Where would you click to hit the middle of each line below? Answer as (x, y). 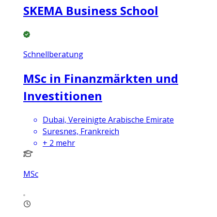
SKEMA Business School (91, 10)
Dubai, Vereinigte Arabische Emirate (108, 120)
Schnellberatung (53, 54)
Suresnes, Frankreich (81, 132)
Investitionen (63, 95)
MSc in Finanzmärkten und (101, 78)
